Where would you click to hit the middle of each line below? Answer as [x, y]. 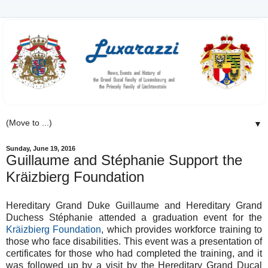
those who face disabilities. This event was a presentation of [134, 241]
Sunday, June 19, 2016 [41, 149]
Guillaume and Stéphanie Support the [124, 160]
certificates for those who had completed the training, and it [134, 253]
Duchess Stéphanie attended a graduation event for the [134, 217]
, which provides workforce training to [182, 229]
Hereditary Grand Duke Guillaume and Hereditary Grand [134, 205]
